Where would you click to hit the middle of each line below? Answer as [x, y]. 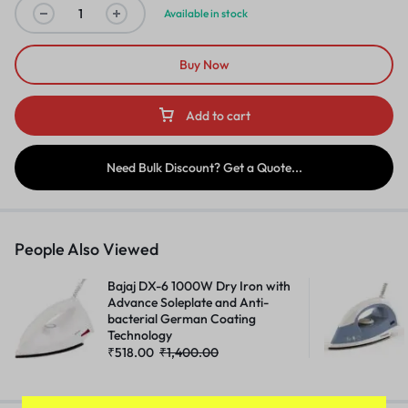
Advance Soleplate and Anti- [188, 303]
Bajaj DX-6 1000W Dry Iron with [199, 286]
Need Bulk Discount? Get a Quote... [204, 168]
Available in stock [206, 14]
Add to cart [218, 116]
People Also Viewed [87, 250]
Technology [140, 336]
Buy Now [204, 65]
